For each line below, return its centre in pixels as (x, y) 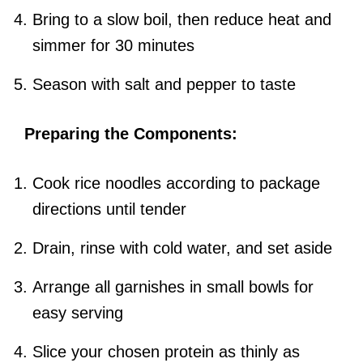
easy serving (78, 313)
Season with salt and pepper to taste (164, 85)
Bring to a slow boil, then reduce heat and (182, 20)
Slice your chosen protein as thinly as (166, 352)
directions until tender (109, 209)
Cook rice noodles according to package (176, 184)
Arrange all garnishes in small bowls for (173, 287)
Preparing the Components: (131, 134)
